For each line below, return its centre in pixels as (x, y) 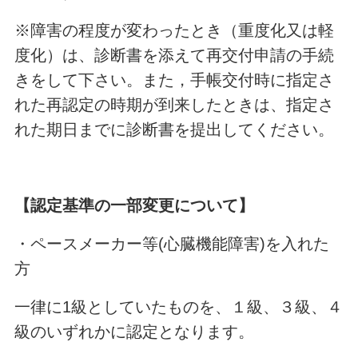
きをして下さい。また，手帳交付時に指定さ (174, 80)
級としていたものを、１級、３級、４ (207, 306)
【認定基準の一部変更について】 (134, 206)
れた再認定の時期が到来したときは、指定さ (174, 104)
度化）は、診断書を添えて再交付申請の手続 (174, 55)
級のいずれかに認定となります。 (134, 331)
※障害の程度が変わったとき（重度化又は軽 (174, 30)
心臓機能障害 (211, 244)
